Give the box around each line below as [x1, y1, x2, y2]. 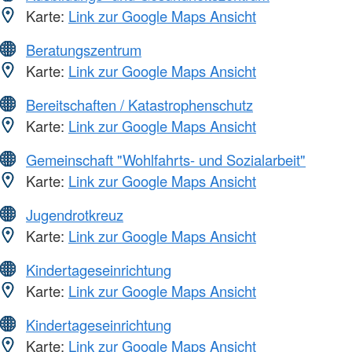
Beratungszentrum [26, 38, 141, 60]
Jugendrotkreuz [26, 203, 123, 225]
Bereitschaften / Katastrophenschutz [26, 93, 253, 115]
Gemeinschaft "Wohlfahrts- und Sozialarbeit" [26, 148, 306, 170]
